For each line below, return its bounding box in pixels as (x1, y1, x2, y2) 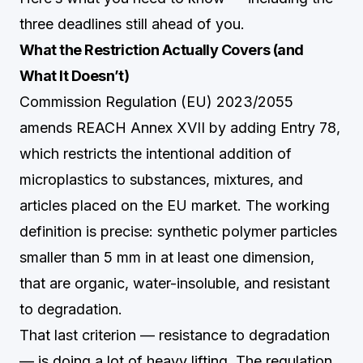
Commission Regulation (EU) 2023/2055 (19, 93, 293, 110)
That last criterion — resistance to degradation (19, 327, 330, 344)
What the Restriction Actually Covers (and (19, 41, 304, 58)
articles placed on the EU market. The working (19, 197, 330, 214)
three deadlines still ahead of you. (19, 15, 245, 32)
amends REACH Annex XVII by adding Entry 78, (19, 119, 340, 136)
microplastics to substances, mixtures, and (19, 171, 303, 188)
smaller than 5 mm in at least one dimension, (19, 249, 314, 266)
